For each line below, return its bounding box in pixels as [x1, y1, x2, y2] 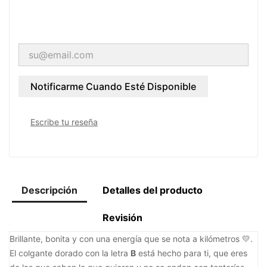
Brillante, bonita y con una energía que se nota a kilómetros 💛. [10, 234, 253, 244]
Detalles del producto [103, 184, 203, 197]
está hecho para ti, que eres [136, 248, 247, 259]
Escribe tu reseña [30, 117, 98, 128]
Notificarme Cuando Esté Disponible [30, 80, 196, 92]
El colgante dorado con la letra [10, 248, 131, 259]
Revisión [103, 212, 142, 224]
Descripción [21, 184, 77, 197]
